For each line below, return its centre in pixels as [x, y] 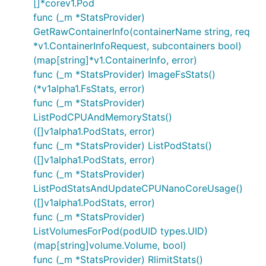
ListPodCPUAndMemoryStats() [103, 117]
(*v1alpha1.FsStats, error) [89, 88]
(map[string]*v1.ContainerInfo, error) [115, 60]
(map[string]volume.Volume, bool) [110, 245]
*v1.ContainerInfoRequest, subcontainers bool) [137, 46]
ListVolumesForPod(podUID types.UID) [121, 231]
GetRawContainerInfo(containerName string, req [142, 31]
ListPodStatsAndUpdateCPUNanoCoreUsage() [138, 188]
